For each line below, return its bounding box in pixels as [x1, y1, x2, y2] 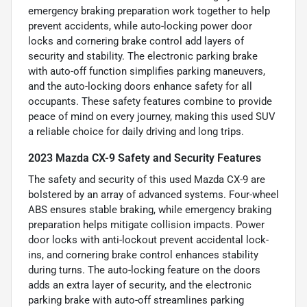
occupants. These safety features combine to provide [28, 95, 272, 108]
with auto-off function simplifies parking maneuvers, [28, 64, 265, 77]
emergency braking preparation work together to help [28, 4, 270, 17]
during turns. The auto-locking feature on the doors [28, 263, 260, 276]
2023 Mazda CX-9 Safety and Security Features [28, 151, 261, 164]
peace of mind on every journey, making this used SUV [28, 110, 275, 123]
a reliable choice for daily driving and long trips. [28, 125, 244, 138]
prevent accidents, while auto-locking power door [28, 19, 252, 32]
